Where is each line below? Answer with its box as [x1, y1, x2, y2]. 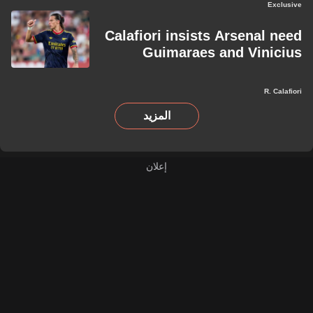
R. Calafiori [264, 87, 302, 95]
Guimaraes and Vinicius [143, 45, 302, 60]
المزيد [143, 110, 170, 122]
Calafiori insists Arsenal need [105, 28, 302, 43]
